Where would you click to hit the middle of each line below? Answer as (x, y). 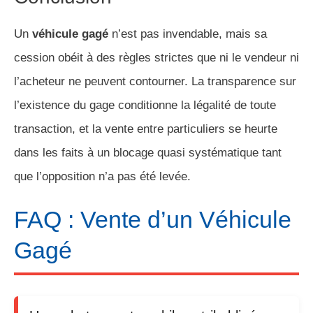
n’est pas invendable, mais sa (188, 34)
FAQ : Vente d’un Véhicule (153, 219)
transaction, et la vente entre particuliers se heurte (146, 129)
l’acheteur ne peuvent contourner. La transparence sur (155, 81)
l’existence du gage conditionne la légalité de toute (145, 105)
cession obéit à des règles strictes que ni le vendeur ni (156, 57)
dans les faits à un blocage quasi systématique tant (148, 152)
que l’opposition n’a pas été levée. (102, 176)
